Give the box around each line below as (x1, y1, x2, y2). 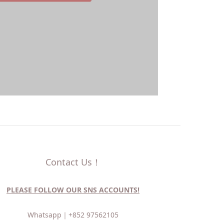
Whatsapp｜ (27, 210, 68, 219)
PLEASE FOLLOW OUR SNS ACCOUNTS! (6, 185, 139, 194)
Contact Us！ (45, 156, 101, 168)
